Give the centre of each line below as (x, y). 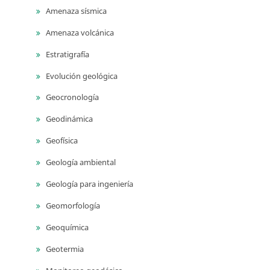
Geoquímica (66, 228)
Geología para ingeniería (89, 184)
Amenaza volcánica (79, 32)
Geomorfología (72, 206)
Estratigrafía (67, 54)
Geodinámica (68, 119)
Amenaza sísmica (75, 11)
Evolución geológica (81, 76)
